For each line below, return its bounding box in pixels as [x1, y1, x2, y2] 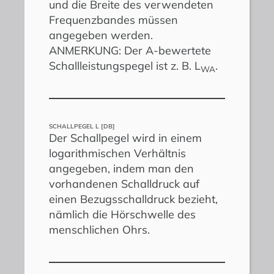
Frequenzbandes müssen [49, 13, 178, 28]
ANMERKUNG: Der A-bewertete [49, 43, 211, 58]
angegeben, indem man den [49, 161, 194, 176]
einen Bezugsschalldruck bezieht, [49, 192, 218, 207]
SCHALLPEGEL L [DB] [49, 122, 115, 131]
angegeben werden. [49, 28, 153, 43]
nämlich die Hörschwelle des [49, 207, 196, 222]
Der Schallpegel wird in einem [49, 131, 202, 146]
